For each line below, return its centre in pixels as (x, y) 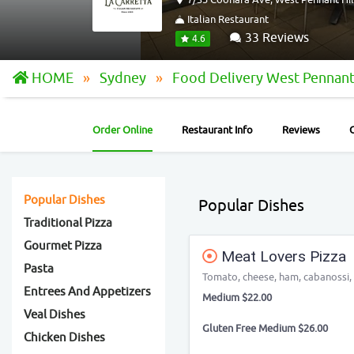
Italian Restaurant (227, 19)
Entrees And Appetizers (87, 292)
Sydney (124, 78)
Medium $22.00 (237, 298)
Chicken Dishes (64, 338)
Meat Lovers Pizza (282, 256)
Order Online (122, 130)
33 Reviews (275, 38)
